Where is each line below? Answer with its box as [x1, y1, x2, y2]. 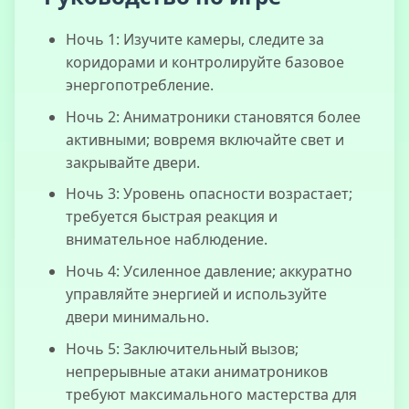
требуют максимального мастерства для [66, 383, 357, 404]
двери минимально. [66, 306, 209, 327]
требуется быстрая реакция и [66, 206, 278, 227]
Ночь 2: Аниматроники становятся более [66, 106, 361, 127]
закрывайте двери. [66, 152, 200, 173]
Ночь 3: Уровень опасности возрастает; [66, 184, 352, 204]
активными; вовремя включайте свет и [66, 129, 344, 150]
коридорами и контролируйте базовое [66, 52, 344, 73]
